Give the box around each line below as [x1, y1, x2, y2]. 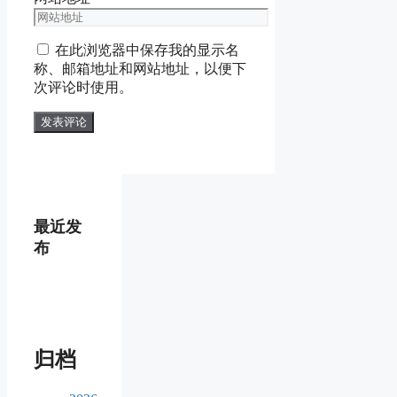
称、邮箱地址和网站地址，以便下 [34, 61, 246, 77]
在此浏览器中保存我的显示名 [55, 43, 239, 58]
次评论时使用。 [34, 80, 133, 96]
